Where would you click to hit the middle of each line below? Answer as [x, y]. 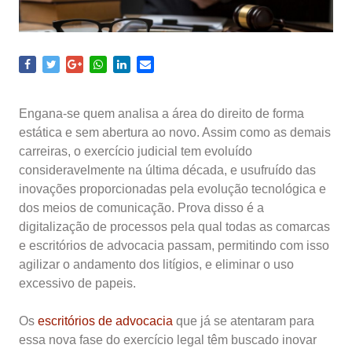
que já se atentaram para [244, 321]
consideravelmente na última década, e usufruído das [167, 170]
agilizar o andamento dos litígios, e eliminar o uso [156, 264]
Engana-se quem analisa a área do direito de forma [161, 114]
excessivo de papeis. [77, 283]
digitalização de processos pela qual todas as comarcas [174, 227]
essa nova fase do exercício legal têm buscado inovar [168, 340]
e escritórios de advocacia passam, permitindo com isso [174, 246]
